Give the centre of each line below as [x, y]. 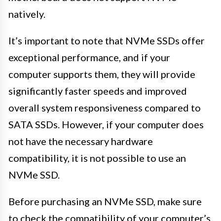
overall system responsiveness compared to [105, 107]
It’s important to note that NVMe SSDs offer [107, 40]
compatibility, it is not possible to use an [97, 158]
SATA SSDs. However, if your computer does [106, 124]
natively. [27, 14]
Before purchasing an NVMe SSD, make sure [105, 201]
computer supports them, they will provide [102, 74]
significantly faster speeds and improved [98, 91]
